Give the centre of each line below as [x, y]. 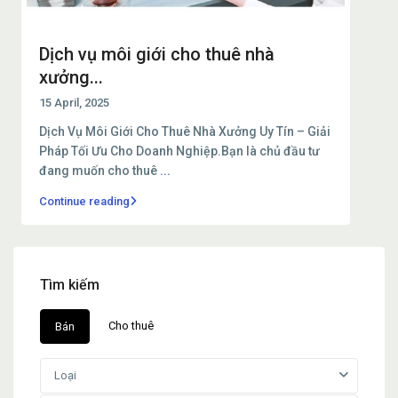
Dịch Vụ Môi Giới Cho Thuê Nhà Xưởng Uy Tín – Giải [185, 131]
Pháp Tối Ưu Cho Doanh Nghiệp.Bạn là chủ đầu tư [179, 151]
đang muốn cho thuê [99, 170]
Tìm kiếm [70, 284]
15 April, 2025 [74, 102]
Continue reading [84, 201]
